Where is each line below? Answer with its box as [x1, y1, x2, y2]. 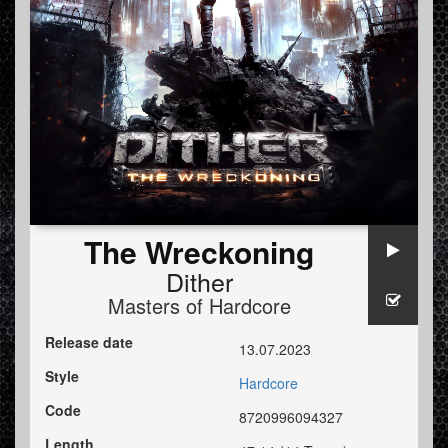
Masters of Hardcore [107, 291, 291, 321]
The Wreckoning [84, 230, 314, 274]
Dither [165, 263, 233, 300]
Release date [45, 332, 133, 353]
